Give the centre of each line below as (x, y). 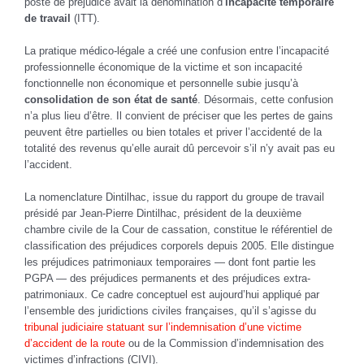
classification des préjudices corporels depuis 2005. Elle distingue (179, 245)
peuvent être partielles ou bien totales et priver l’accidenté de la (173, 132)
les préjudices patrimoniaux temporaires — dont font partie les (170, 262)
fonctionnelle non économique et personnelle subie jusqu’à (161, 83)
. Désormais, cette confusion (265, 99)
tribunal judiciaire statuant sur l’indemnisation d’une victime (163, 327)
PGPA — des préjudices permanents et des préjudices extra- (167, 278)
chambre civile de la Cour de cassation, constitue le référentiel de (178, 229)
